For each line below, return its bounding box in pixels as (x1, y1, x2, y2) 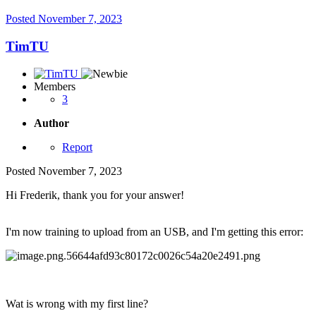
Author (34, 116, 69, 129)
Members (34, 80, 75, 92)
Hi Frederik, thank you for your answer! (6, 188, 184, 201)
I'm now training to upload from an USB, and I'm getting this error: (6, 225, 306, 238)
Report (62, 140, 92, 153)
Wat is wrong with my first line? (6, 297, 148, 310)
